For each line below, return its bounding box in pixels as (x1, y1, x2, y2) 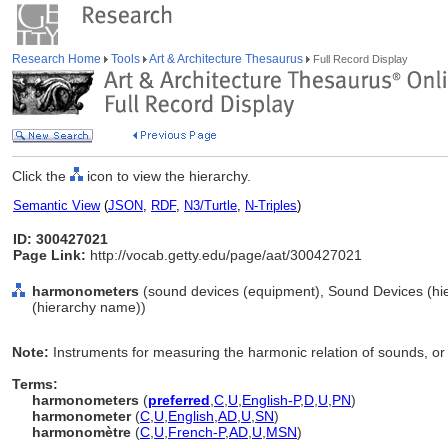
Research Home (12, 52, 104, 66)
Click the (12, 168, 70, 184)
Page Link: (13, 247, 86, 263)
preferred (148, 392, 210, 408)
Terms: (12, 376, 58, 392)
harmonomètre (32, 424, 131, 440)
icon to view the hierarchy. (83, 168, 251, 184)
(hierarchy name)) (32, 299, 146, 315)
